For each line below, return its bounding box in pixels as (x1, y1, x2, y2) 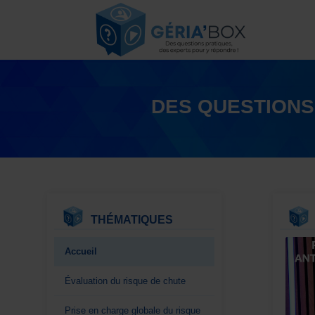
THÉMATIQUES (91, 213, 173, 226)
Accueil (65, 245, 97, 257)
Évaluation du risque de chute (65, 275, 186, 286)
